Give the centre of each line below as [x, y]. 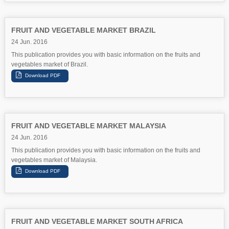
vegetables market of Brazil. [50, 64]
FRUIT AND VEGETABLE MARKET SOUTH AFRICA [97, 221]
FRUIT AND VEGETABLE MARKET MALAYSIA [89, 126]
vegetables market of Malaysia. [54, 160]
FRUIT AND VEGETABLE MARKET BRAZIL [84, 30]
